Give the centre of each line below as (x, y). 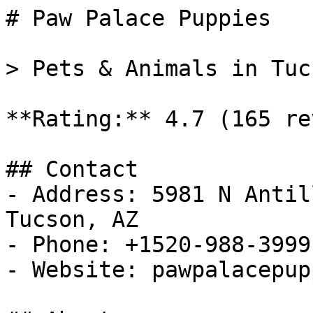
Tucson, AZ (72, 219)
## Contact (72, 169)
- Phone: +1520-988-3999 (158, 245)
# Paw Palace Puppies (138, 18)
